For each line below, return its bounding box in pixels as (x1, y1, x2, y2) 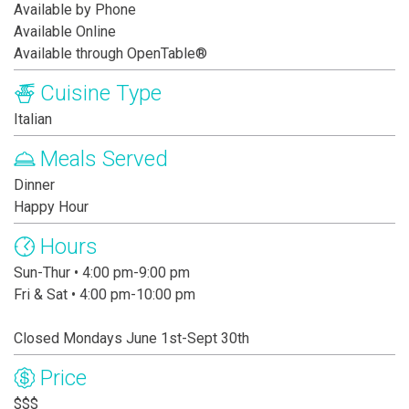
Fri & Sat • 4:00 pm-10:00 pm (14, 286, 195, 304)
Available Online (14, 23, 116, 41)
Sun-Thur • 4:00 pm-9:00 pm (14, 264, 190, 282)
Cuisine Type (40, 80, 162, 107)
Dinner (14, 176, 55, 194)
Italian (14, 110, 52, 129)
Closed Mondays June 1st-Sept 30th (14, 330, 249, 348)
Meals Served (40, 146, 168, 173)
